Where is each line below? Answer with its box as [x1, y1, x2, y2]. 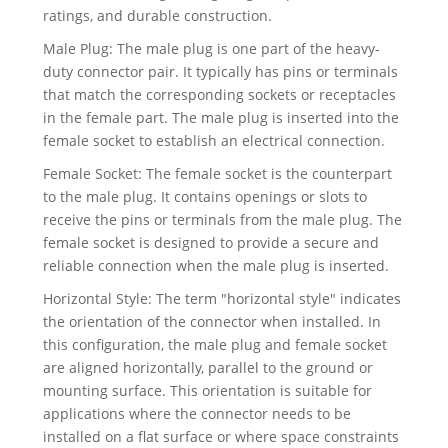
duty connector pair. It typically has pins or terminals [42, 62, 398, 82]
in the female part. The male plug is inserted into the [42, 108, 399, 128]
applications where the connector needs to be [42, 404, 351, 424]
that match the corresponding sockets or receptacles [42, 85, 396, 105]
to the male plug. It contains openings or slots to [42, 187, 367, 207]
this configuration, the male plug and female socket [42, 335, 387, 355]
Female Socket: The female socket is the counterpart [42, 164, 392, 184]
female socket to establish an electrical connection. [42, 131, 385, 151]
